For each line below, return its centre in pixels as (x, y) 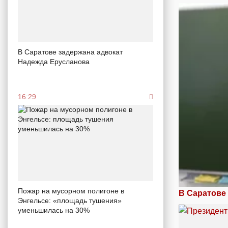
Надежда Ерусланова (54, 62)
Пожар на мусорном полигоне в (71, 191)
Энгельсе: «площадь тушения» (70, 201)
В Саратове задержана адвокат (70, 52)
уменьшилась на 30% (54, 210)
